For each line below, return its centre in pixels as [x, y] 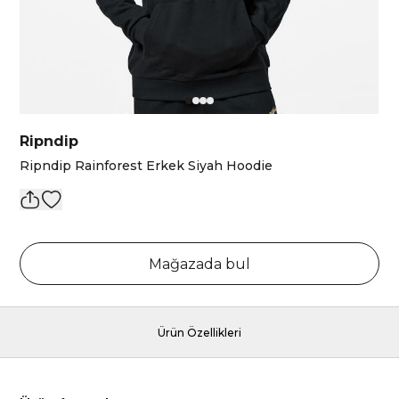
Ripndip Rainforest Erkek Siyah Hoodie [147, 166]
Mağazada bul [199, 264]
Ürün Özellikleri [199, 333]
